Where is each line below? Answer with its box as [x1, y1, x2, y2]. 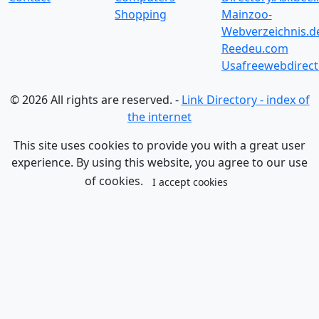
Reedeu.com [221, 41, 288, 56]
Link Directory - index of [181, 92, 310, 108]
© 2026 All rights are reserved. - [9, 92, 182, 108]
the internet [127, 109, 192, 125]
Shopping [115, 6, 167, 22]
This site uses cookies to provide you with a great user [14, 137, 305, 153]
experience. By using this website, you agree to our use [11, 155, 308, 170]
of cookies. [85, 172, 146, 189]
